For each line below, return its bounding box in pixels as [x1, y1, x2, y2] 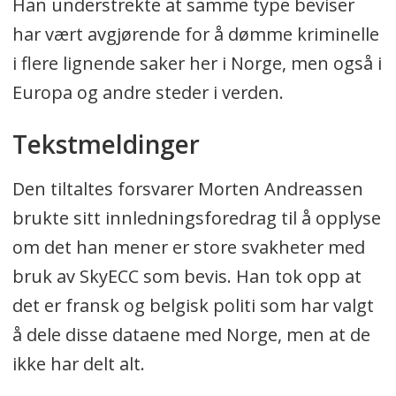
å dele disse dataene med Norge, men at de [11, 322, 370, 346]
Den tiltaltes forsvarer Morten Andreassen [11, 176, 363, 201]
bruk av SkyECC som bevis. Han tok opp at [11, 263, 362, 288]
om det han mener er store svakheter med [11, 234, 365, 259]
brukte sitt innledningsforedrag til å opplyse [11, 205, 381, 230]
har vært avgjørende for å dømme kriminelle [11, 22, 379, 47]
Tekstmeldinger [11, 126, 200, 161]
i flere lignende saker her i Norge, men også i [11, 51, 382, 76]
